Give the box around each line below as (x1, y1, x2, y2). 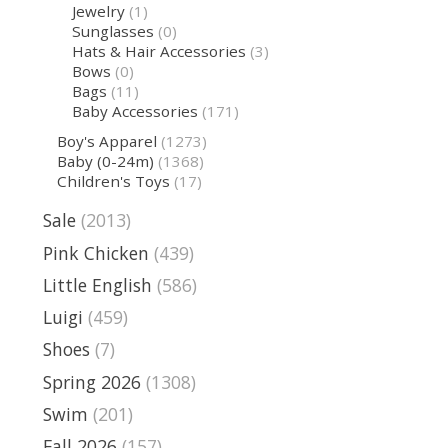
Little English (43, 272, 152, 297)
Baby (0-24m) (57, 150, 155, 171)
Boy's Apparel (57, 130, 158, 151)
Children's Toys (57, 170, 171, 191)
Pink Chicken (43, 240, 149, 265)
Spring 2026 (43, 369, 141, 394)
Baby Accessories (71, 101, 198, 121)
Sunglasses (71, 21, 154, 41)
